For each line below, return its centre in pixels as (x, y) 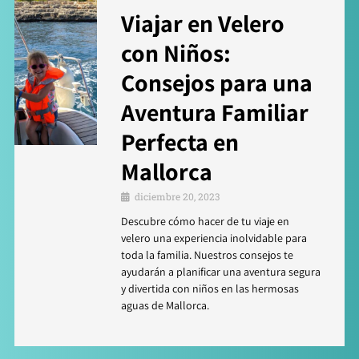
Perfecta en (180, 141)
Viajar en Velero (203, 23)
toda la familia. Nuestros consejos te (207, 254)
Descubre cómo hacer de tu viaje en (205, 221)
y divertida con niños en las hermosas (210, 288)
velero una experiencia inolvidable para (214, 238)
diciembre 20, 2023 (177, 196)
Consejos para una (217, 82)
